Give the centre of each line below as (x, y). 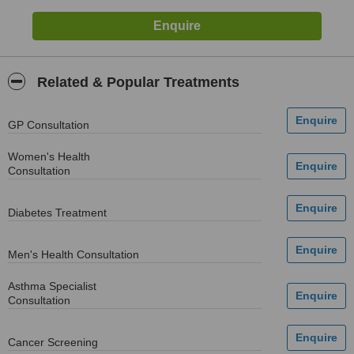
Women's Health (49, 156)
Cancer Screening (53, 342)
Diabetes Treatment (57, 213)
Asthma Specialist (52, 286)
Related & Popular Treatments (136, 82)
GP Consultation (49, 125)
